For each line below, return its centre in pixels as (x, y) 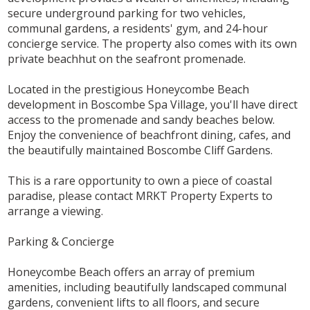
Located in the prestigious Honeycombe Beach (129, 90)
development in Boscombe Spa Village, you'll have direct (153, 105)
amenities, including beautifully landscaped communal (147, 288)
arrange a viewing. (56, 211)
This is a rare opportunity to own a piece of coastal (140, 181)
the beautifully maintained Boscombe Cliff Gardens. (140, 151)
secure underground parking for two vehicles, (127, 13)
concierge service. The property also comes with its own (153, 44)
